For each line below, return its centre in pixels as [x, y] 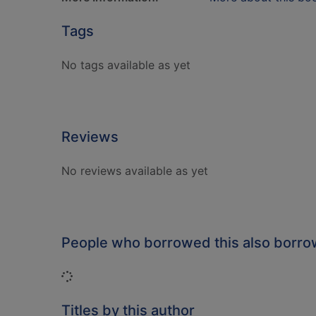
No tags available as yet [126, 65]
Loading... [98, 276]
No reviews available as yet [135, 171]
